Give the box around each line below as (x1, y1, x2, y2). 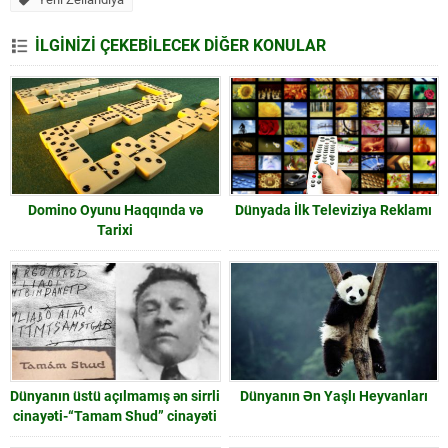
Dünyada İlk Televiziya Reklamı (235, 202, 433, 219)
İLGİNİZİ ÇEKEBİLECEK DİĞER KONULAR (35, 36, 326, 56)
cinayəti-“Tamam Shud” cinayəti (13, 407, 218, 424)
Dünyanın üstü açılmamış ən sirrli (10, 387, 221, 404)
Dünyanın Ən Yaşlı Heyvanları (239, 387, 428, 404)
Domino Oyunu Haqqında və (27, 202, 203, 219)
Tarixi (97, 222, 134, 239)
